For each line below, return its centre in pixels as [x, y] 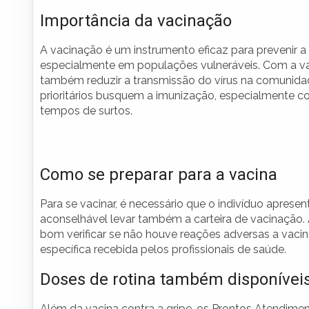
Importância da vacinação [136, 21]
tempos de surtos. [86, 111]
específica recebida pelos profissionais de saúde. [163, 250]
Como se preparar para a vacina [159, 175]
